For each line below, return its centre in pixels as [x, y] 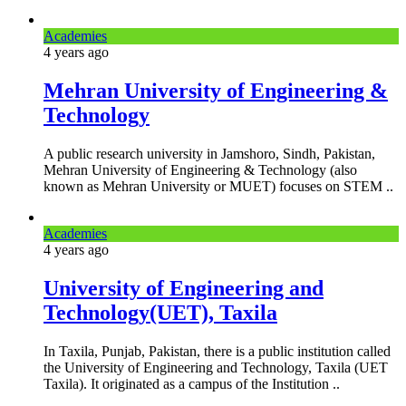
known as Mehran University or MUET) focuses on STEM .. [218, 186]
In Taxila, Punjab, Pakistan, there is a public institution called [217, 351]
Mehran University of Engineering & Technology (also [200, 169]
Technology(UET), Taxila [160, 312]
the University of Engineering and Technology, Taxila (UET [216, 367]
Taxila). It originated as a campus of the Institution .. [192, 383]
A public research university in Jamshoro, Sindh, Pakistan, [209, 153]
